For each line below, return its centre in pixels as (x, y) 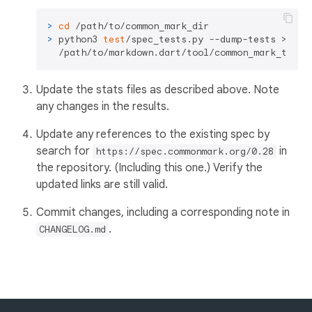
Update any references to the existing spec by (153, 134)
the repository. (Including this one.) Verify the (149, 168)
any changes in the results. (103, 107)
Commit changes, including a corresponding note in (163, 212)
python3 (81, 39)
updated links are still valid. (102, 185)
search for (64, 151)
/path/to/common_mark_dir (139, 26)
